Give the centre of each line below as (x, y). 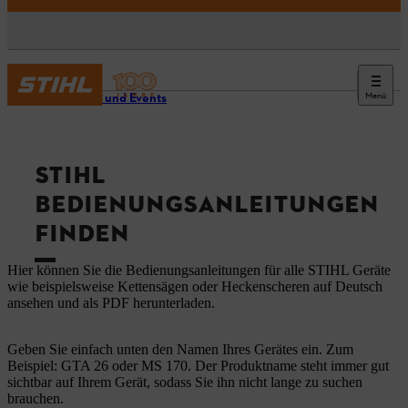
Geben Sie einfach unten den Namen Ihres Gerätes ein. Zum (180, 350)
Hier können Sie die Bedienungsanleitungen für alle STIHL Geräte (199, 270)
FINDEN (82, 234)
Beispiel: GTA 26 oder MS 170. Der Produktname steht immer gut (198, 366)
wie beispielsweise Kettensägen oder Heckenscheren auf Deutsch (195, 287)
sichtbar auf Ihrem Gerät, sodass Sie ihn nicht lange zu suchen (185, 382)
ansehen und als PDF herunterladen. (111, 303)
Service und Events (112, 99)
